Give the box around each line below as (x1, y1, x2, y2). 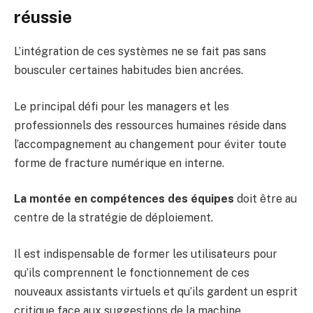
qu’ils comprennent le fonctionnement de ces (14, 265, 249, 279)
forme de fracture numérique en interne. (14, 156, 224, 170)
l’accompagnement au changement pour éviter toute (14, 137, 286, 151)
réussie (14, 7, 72, 27)
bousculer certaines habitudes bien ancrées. (14, 63, 243, 77)
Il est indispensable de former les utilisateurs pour (14, 247, 277, 261)
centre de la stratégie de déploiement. (14, 211, 213, 225)
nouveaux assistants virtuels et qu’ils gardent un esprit (14, 284, 298, 298)
